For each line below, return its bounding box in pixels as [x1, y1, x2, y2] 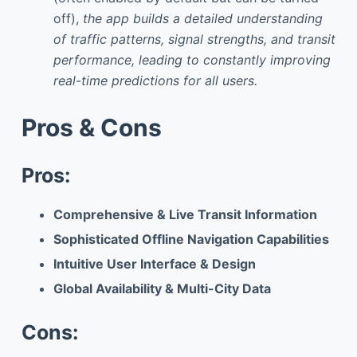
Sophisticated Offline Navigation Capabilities [53, 231, 329, 248]
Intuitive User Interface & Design [53, 256, 256, 273]
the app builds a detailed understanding [82, 10, 323, 26]
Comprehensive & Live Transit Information [53, 206, 317, 223]
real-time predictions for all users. [53, 72, 257, 88]
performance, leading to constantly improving [53, 51, 331, 68]
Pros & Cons [21, 112, 162, 142]
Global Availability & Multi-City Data [53, 280, 271, 296]
